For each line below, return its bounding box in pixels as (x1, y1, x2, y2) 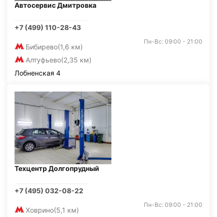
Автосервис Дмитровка (15, 1, 96, 9)
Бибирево (26, 43, 58, 51)
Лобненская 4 (15, 69, 61, 77)
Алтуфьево (26, 56, 61, 64)
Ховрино (26, 206, 54, 214)
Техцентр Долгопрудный (15, 164, 99, 172)
